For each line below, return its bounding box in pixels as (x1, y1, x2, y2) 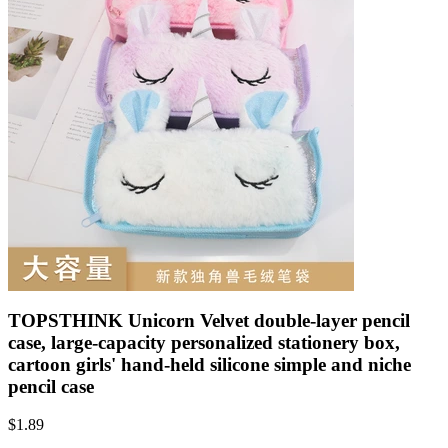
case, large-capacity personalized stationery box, (8, 331, 400, 353)
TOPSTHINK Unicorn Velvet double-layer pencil (8, 309, 410, 331)
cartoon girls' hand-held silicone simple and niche (8, 353, 411, 375)
